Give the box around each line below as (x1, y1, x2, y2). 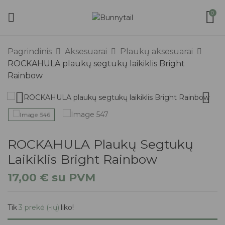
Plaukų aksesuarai (120, 47, 193, 56)
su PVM (49, 170, 95, 184)
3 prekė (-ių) (19, 202, 59, 212)
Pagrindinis (8, 47, 52, 56)
